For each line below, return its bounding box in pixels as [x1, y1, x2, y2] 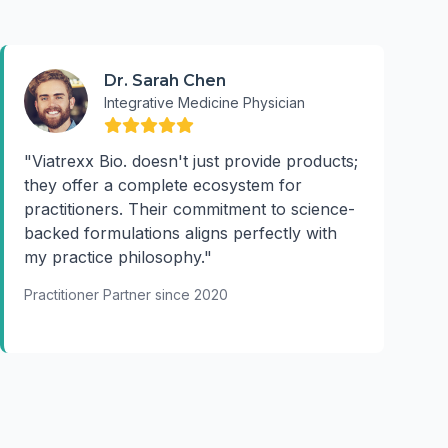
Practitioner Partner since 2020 [24, 286, 228, 303]
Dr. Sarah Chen [104, 71, 226, 90]
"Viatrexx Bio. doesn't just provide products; [24, 151, 358, 171]
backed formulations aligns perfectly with [24, 223, 337, 243]
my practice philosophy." [24, 247, 212, 267]
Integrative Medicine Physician [104, 94, 305, 111]
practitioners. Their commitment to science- [24, 199, 355, 219]
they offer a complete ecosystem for [24, 175, 302, 195]
